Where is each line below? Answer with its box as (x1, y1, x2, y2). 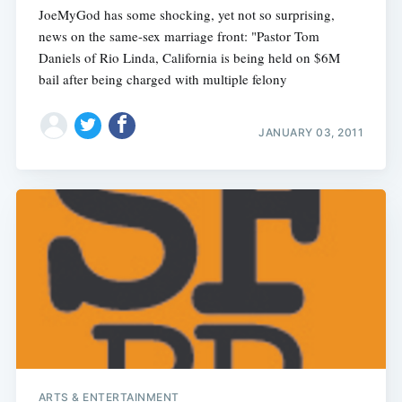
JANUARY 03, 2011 (258, 125, 364, 139)
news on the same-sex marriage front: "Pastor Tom (38, 27, 319, 46)
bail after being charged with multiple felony (38, 70, 287, 89)
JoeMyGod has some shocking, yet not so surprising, (38, 5, 335, 24)
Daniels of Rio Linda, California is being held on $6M (38, 48, 340, 67)
